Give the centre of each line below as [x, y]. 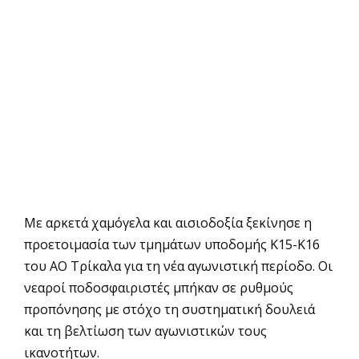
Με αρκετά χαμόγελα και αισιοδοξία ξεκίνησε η [168, 223]
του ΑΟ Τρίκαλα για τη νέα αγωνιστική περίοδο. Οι [178, 266]
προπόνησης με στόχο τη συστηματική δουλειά [169, 310]
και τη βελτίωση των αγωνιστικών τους [145, 331]
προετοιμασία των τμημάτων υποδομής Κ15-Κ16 [172, 245]
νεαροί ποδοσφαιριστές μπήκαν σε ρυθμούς [159, 288]
